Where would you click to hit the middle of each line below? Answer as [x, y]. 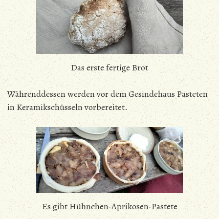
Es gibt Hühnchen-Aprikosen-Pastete [109, 207]
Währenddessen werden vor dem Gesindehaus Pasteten [108, 94]
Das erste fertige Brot [109, 67]
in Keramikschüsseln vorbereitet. [67, 107]
